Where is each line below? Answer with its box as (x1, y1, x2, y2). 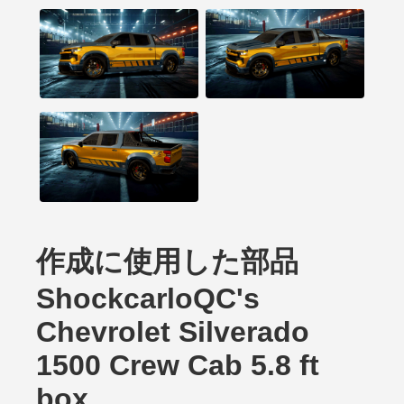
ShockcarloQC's (36, 281, 260, 315)
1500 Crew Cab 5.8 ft (36, 348, 319, 381)
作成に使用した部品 (36, 244, 298, 278)
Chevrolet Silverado (36, 315, 309, 348)
